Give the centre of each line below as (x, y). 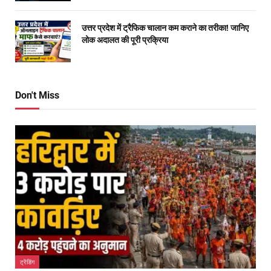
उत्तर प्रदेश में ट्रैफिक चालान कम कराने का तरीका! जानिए (165, 28)
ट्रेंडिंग (28, 262)
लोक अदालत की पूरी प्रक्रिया (125, 40)
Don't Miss (37, 95)
